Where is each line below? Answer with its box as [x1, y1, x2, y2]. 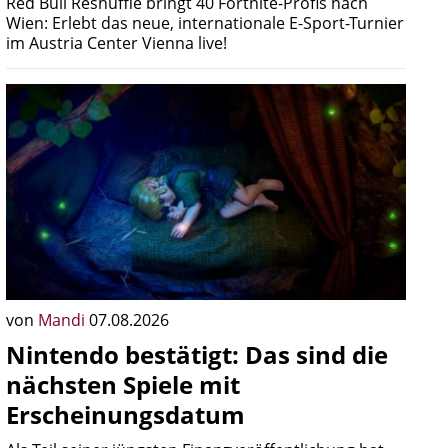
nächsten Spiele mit [6, 368, 240, 401]
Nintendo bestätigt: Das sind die [6, 338, 388, 371]
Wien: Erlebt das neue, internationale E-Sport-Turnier [6, 12, 404, 34]
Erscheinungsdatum [6, 398, 245, 431]
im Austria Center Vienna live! [6, 32, 227, 54]
